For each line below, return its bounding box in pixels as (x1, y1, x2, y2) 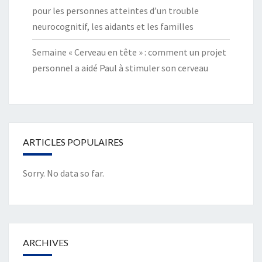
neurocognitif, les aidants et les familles (32, 20, 194, 32)
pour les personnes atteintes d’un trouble (32, 4, 199, 16)
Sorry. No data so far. (23, 167, 104, 179)
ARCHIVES (23, 236, 68, 248)
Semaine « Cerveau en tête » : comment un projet (32, 46, 226, 58)
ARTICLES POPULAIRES (23, 136, 123, 147)
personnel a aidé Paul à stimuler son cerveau (32, 61, 208, 74)
